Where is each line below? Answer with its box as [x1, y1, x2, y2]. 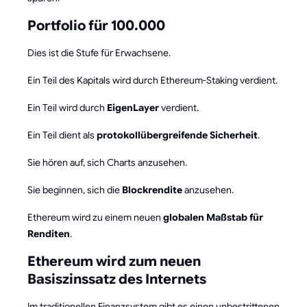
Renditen [27, 227, 70, 240]
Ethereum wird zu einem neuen [27, 210, 163, 223]
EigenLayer [107, 101, 159, 114]
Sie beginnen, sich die [27, 183, 122, 196]
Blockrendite [122, 183, 182, 196]
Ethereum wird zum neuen [27, 252, 201, 270]
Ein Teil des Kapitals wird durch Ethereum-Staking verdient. [27, 73, 278, 86]
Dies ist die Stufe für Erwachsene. [27, 46, 171, 59]
